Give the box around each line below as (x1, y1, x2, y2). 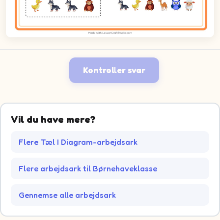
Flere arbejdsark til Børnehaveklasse (19, 163, 157, 173)
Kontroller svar (82, 65, 145, 76)
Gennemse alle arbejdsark (19, 190, 116, 200)
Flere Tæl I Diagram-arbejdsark (19, 137, 137, 147)
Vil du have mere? (11, 113, 95, 125)
